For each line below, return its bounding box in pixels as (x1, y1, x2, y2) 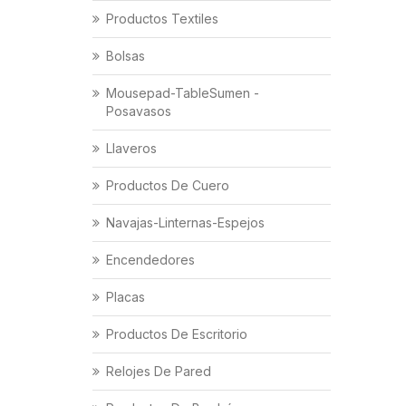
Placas (106, 289, 145, 305)
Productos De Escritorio (106, 326, 247, 343)
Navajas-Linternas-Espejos (106, 215, 265, 231)
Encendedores (106, 252, 195, 268)
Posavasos (106, 103, 171, 120)
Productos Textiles (106, 11, 218, 27)
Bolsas (106, 48, 145, 64)
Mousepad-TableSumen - (106, 85, 259, 101)
